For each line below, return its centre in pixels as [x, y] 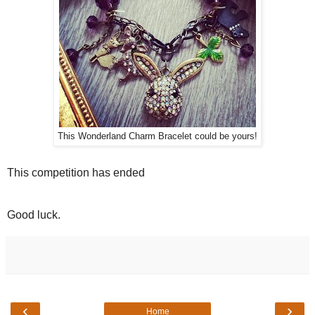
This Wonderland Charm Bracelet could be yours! [157, 137]
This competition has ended [76, 173]
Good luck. [34, 215]
